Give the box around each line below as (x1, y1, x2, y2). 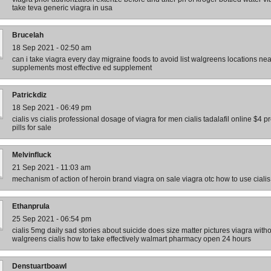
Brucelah (12, 31, 44, 39)
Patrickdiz (12, 91, 47, 99)
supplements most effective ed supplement (12, 64, 152, 72)
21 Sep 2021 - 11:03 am (12, 163, 91, 172)
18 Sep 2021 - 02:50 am (12, 44, 91, 52)
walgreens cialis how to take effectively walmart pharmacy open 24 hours (12, 235, 251, 243)
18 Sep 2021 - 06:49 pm (12, 103, 91, 112)
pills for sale (12, 123, 51, 132)
